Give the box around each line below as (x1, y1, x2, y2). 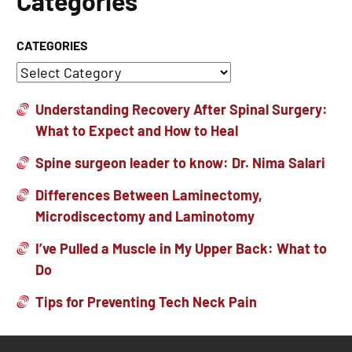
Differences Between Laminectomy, (35, 186, 262, 203)
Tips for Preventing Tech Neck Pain (35, 293, 257, 310)
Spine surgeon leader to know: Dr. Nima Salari (35, 154, 325, 171)
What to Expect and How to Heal (35, 122, 238, 139)
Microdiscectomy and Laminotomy (35, 207, 255, 225)
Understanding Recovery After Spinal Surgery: (35, 101, 328, 118)
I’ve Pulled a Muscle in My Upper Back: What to (35, 240, 327, 257)
